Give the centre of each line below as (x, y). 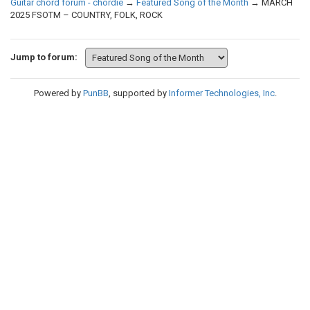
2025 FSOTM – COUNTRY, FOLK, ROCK (86, 15)
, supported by (138, 93)
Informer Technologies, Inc (221, 93)
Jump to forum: (44, 57)
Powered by (58, 93)
